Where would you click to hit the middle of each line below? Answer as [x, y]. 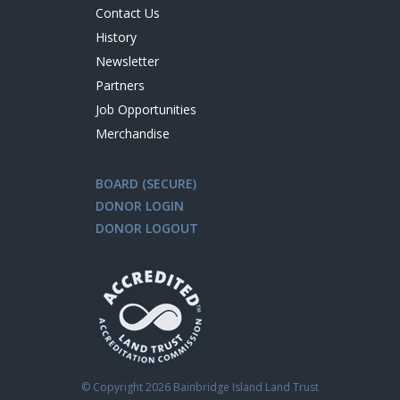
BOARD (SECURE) [146, 184]
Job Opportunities [146, 110]
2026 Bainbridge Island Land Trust [232, 387]
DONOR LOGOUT [147, 229]
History [117, 37]
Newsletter [128, 62]
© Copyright [113, 387]
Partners [121, 86]
